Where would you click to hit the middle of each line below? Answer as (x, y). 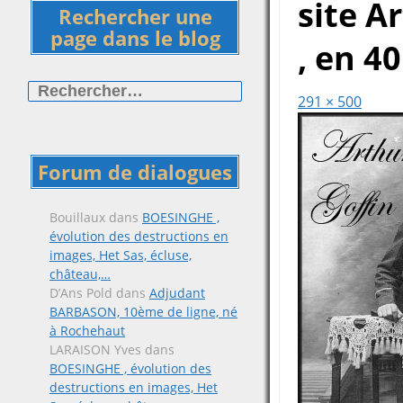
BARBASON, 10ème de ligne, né (143, 312)
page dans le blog (135, 38)
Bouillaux (77, 217)
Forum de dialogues (135, 172)
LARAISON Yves (95, 349)
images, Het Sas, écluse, (121, 255)
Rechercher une (135, 16)
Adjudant (177, 293)
